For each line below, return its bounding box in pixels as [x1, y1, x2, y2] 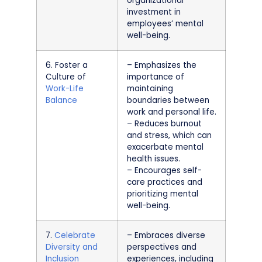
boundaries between [127, 94, 209, 106]
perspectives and [127, 241, 196, 253]
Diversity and [46, 241, 98, 253]
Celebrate [54, 229, 95, 241]
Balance [46, 94, 77, 106]
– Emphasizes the [127, 59, 196, 71]
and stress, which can [127, 129, 212, 141]
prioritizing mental [127, 188, 198, 199]
